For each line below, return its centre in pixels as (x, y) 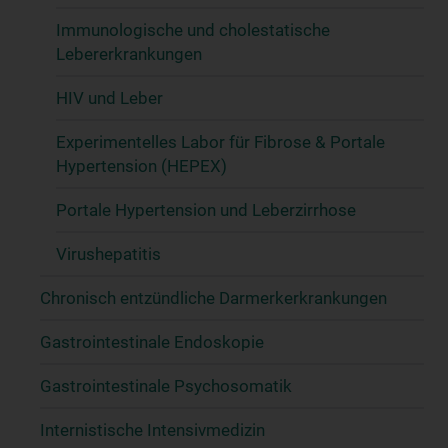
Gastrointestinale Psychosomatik (166, 385)
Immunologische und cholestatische (193, 29)
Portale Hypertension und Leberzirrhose (206, 209)
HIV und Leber (109, 97)
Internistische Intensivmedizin (152, 429)
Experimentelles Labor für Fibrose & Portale (220, 141)
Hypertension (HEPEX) (141, 165)
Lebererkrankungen (129, 53)
